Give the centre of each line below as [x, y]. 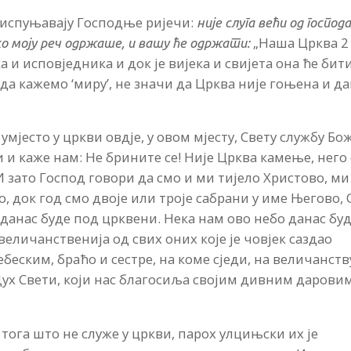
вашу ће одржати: [196, 42]
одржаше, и [101, 42]
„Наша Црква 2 [301, 42]
